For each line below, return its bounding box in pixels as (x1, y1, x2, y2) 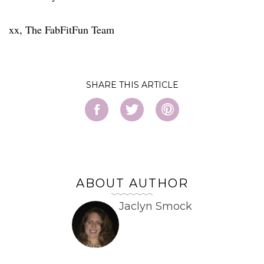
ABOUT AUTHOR (75, 176, 189, 190)
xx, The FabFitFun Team (9, 22, 114, 37)
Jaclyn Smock (119, 199, 192, 213)
